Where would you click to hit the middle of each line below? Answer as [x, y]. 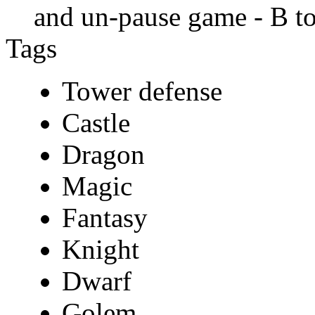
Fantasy [105, 218]
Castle [96, 123]
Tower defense [142, 91]
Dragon [103, 155]
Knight [101, 250]
